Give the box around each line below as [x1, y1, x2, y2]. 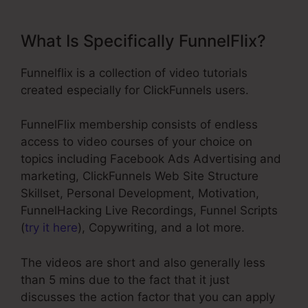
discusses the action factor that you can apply [21, 289, 275, 304]
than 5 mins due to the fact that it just [21, 272, 230, 287]
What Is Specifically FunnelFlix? [21, 30, 266, 51]
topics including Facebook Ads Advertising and [21, 152, 281, 166]
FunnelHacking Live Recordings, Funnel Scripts [21, 203, 278, 218]
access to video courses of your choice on [21, 135, 252, 149]
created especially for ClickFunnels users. [21, 82, 249, 97]
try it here [25, 221, 78, 235]
